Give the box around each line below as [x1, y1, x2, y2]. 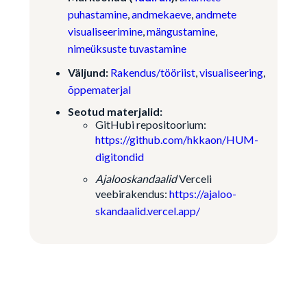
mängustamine [146, 25, 215, 38]
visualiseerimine [67, 25, 143, 38]
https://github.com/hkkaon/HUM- [95, 133, 258, 146]
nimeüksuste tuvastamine [67, 42, 186, 55]
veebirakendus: [95, 187, 169, 200]
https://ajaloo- [169, 187, 236, 200]
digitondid [95, 150, 144, 163]
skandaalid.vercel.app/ [95, 204, 200, 217]
